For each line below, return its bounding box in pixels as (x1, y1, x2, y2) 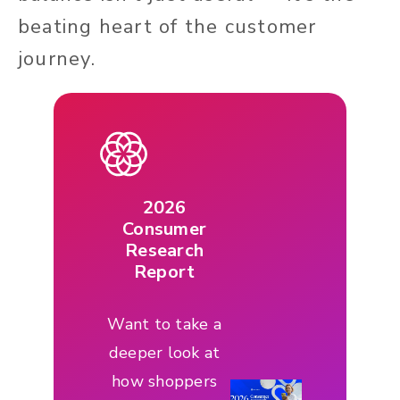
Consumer (122, 216, 206, 241)
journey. (18, 45, 102, 72)
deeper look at (108, 341, 221, 363)
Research (125, 237, 204, 262)
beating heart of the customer (18, 12, 317, 40)
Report (133, 259, 196, 284)
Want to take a (107, 312, 221, 335)
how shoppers (112, 370, 217, 392)
